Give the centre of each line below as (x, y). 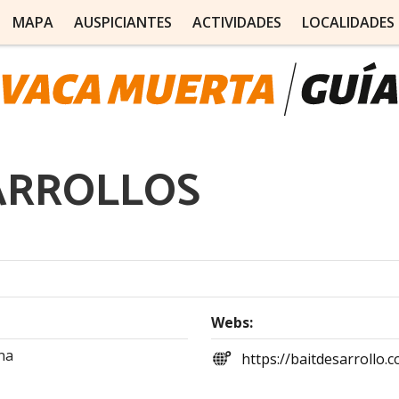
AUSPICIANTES (122, 22)
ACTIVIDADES (236, 22)
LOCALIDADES (348, 22)
